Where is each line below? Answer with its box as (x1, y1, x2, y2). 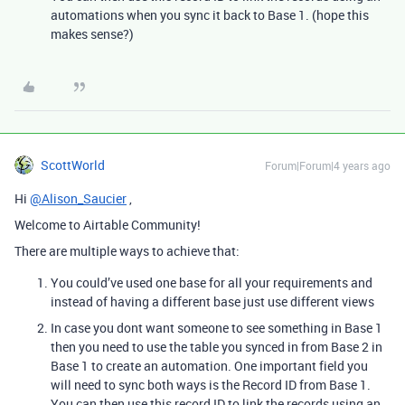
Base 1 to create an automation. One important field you (51, 357, 368, 374)
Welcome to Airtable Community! (14, 216, 201, 233)
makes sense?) (51, 25, 134, 42)
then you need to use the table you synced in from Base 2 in (51, 338, 382, 355)
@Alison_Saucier (30, 190, 127, 207)
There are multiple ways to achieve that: (14, 242, 240, 259)
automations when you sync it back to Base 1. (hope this (51, 6, 369, 24)
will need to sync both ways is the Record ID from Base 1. (51, 376, 371, 393)
